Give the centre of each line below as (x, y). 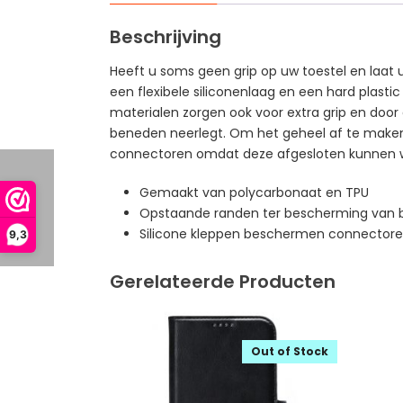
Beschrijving (166, 36)
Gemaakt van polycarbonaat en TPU (254, 192)
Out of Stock (289, 351)
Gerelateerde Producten (223, 281)
